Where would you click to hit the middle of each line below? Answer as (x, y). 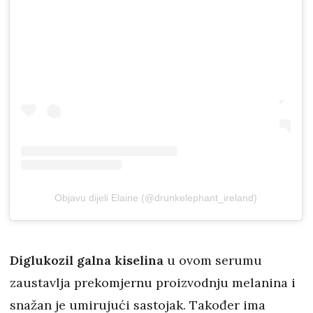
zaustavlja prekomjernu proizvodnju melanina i (153, 282)
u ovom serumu (213, 260)
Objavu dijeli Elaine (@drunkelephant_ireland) (156, 197)
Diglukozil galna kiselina (87, 260)
